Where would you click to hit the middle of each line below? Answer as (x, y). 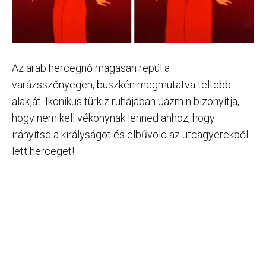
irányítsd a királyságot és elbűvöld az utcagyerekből (130, 134)
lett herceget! (43, 151)
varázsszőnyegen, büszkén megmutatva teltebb (121, 84)
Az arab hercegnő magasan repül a (91, 68)
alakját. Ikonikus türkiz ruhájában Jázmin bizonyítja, (126, 101)
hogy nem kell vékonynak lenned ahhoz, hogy (113, 118)
